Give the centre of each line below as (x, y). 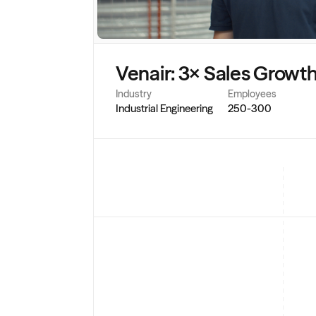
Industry (134, 94)
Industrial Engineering (164, 108)
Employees (252, 94)
